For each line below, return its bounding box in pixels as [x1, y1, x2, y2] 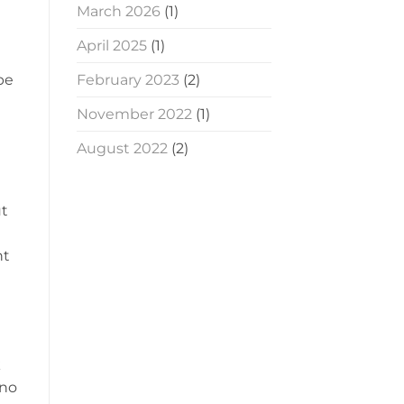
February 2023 [76, 71, 179, 89]
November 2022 [76, 106, 192, 124]
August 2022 [76, 140, 168, 158]
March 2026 [76, 3, 161, 21]
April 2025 [76, 37, 147, 55]
